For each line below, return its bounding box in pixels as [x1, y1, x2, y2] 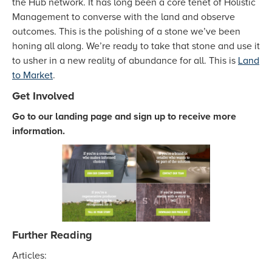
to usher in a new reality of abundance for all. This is [12, 55, 238, 67]
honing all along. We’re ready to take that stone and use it [12, 40, 260, 53]
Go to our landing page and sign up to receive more [12, 110, 236, 123]
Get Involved [12, 89, 75, 103]
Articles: [12, 250, 47, 262]
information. [12, 125, 67, 138]
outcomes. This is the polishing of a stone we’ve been [12, 25, 240, 38]
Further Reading [12, 228, 92, 242]
